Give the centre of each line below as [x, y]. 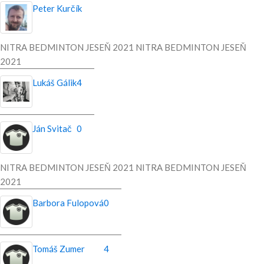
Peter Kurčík [57, 9]
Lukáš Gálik [55, 83]
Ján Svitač [52, 129]
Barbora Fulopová [68, 203]
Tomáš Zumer [59, 249]
